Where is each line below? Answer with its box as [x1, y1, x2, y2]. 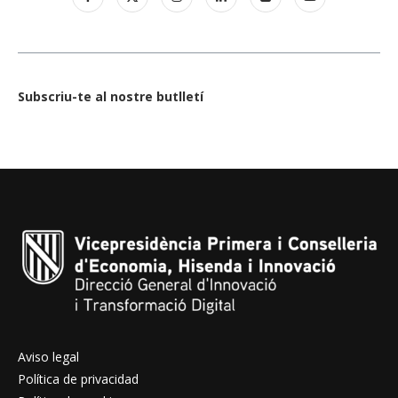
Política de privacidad [18, 370, 139, 388]
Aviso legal [18, 348, 79, 366]
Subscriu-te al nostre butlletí [18, 87, 203, 105]
